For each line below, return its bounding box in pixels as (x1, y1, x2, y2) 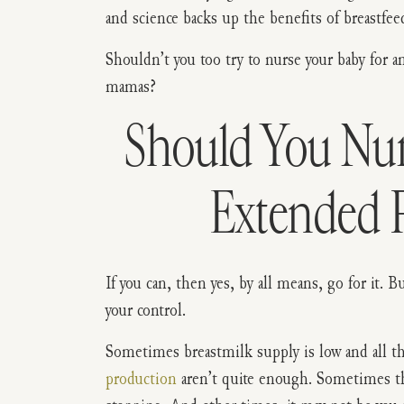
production (106, 368, 177, 389)
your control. (106, 299, 186, 320)
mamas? (106, 76, 156, 96)
